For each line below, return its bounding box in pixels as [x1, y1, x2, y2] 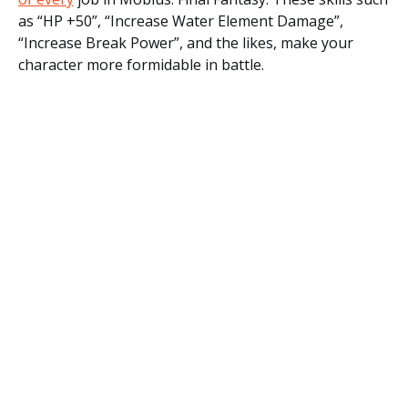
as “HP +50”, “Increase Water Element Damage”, [18, 11, 343, 31]
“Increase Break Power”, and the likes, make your [18, 33, 353, 53]
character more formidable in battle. [18, 55, 264, 75]
